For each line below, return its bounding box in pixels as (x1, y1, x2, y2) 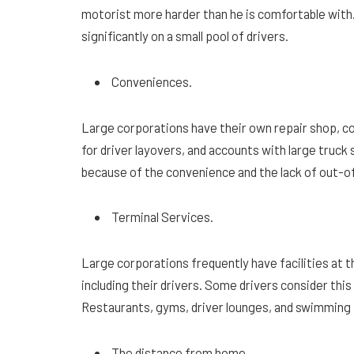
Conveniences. (111, 73, 194, 89)
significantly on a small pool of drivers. (81, 27, 291, 43)
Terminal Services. (111, 209, 213, 225)
